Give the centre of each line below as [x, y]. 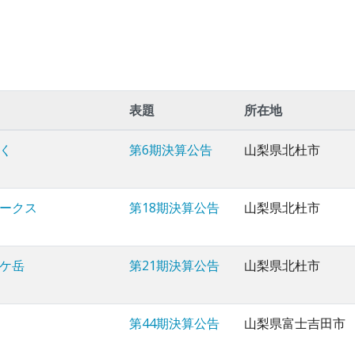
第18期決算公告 [174, 208]
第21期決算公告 [174, 266]
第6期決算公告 [171, 150]
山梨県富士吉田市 [295, 324]
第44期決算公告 [174, 324]
